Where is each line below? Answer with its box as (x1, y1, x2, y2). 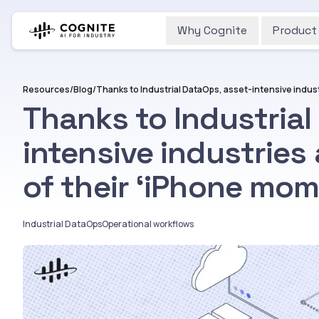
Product (273, 23, 317, 38)
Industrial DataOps (23, 218, 102, 230)
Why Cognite (177, 23, 247, 38)
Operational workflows (102, 218, 194, 230)
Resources (23, 83, 70, 95)
